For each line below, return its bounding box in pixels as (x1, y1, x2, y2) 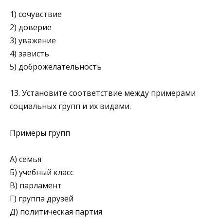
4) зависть (10, 48, 49, 59)
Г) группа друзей (10, 193, 73, 204)
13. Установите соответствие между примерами (10, 88, 196, 99)
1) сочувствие (10, 9, 62, 20)
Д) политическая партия (10, 206, 102, 217)
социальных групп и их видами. (10, 101, 131, 112)
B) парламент (10, 180, 62, 191)
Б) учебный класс (10, 166, 73, 178)
